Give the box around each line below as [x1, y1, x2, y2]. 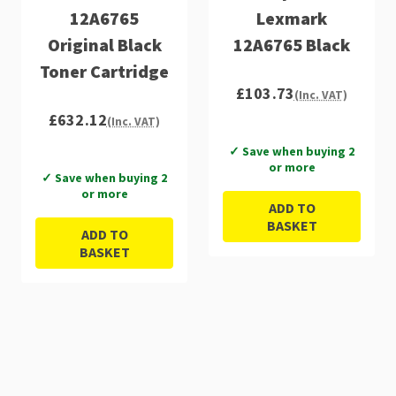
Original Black [47, 33, 162, 56]
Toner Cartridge [40, 59, 169, 82]
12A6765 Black [233, 33, 350, 56]
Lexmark [256, 6, 327, 29]
